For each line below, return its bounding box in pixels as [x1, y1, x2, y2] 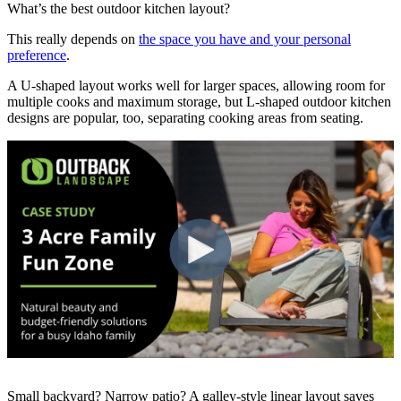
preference [7, 47, 66, 64]
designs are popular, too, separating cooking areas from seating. [7, 110, 363, 126]
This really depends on [7, 31, 139, 47]
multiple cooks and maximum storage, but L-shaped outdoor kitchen [7, 94, 391, 110]
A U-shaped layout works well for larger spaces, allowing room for [7, 78, 385, 94]
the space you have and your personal [139, 31, 351, 47]
